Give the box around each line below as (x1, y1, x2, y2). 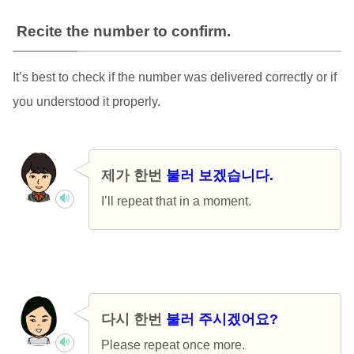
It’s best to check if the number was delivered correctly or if (12, 70, 337, 85)
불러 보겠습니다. (165, 168, 273, 184)
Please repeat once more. (100, 338, 245, 352)
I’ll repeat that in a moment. (100, 194, 251, 209)
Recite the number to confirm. (16, 23, 231, 40)
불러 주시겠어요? (165, 311, 278, 328)
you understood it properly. (12, 95, 160, 109)
